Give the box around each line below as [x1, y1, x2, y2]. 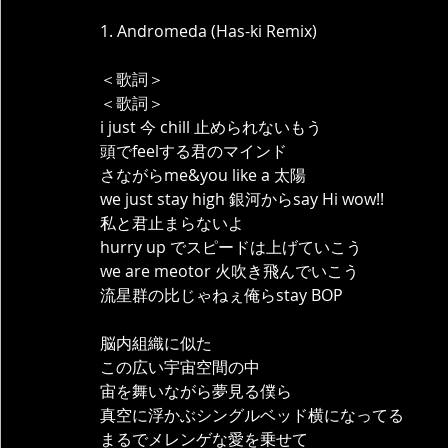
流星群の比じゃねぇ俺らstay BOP [100, 284, 343, 306]
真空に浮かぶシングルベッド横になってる [100, 404, 404, 426]
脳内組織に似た [100, 332, 212, 354]
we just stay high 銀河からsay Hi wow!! [100, 188, 384, 210]
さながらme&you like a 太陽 [100, 164, 306, 186]
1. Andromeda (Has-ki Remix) [100, 20, 317, 42]
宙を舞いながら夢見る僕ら [100, 380, 292, 402]
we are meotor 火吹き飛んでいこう [100, 260, 359, 282]
